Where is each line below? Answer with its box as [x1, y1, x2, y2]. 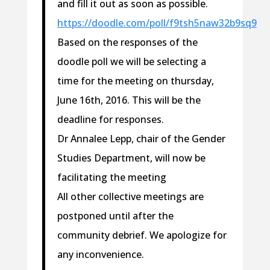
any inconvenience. [57, 248, 144, 262]
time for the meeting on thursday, [57, 74, 214, 88]
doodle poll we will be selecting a [57, 55, 206, 69]
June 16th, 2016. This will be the [57, 93, 201, 107]
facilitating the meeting [57, 171, 166, 184]
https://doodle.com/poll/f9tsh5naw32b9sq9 [57, 16, 257, 30]
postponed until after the [57, 209, 174, 223]
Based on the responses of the [57, 36, 198, 49]
